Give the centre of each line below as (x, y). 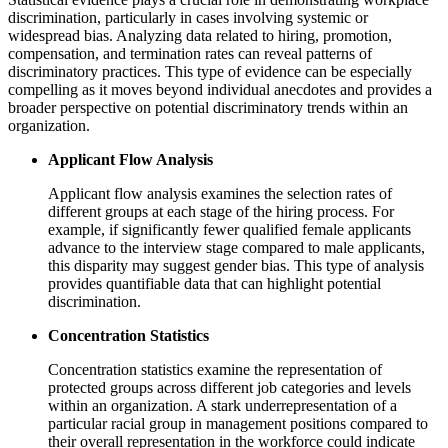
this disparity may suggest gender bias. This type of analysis (236, 265)
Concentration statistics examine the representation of (215, 369)
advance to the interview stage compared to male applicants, (236, 247)
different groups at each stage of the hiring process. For (221, 211)
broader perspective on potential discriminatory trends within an (208, 107)
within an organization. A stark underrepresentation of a (222, 405)
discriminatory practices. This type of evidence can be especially (210, 71)
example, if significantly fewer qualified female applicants (229, 229)
